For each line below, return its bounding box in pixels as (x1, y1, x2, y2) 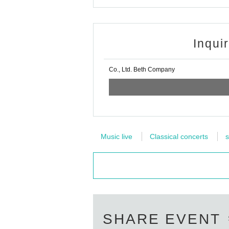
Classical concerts (150, 132, 208, 141)
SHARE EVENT (103, 211, 221, 227)
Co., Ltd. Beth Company (109, 66, 175, 73)
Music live (101, 132, 132, 141)
